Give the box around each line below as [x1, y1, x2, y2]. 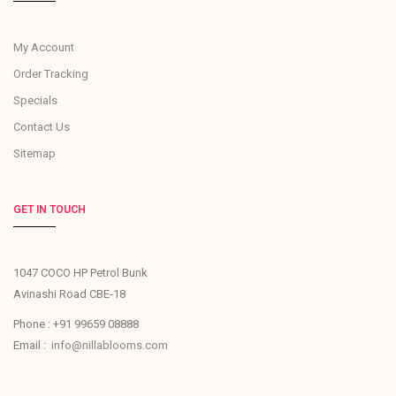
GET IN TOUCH [13, 202, 86, 216]
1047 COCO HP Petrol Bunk [13, 265, 148, 279]
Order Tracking [13, 66, 88, 80]
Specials [13, 93, 57, 107]
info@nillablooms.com [51, 338, 168, 352]
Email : [13, 338, 51, 352]
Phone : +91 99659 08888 [13, 316, 139, 331]
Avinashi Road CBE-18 [13, 286, 126, 301]
